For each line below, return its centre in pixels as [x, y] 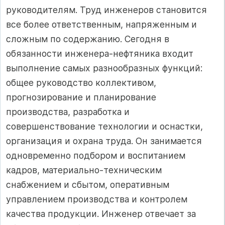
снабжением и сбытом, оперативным [88, 185]
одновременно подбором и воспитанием [96, 156]
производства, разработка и [68, 112]
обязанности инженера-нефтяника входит [100, 54]
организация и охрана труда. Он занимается [104, 141]
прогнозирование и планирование [81, 97]
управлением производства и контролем [97, 199]
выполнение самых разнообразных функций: [104, 68]
